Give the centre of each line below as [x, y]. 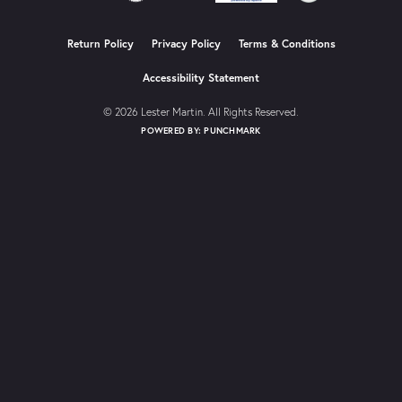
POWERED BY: [173, 130]
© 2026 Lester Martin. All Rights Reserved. [201, 111]
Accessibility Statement [201, 77]
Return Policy [100, 43]
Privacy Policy [186, 43]
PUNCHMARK [232, 130]
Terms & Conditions [287, 43]
